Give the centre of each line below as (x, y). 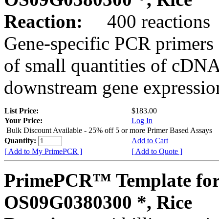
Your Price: (23, 120)
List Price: (22, 110)
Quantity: (21, 140)
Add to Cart (150, 140)
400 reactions (149, 21)
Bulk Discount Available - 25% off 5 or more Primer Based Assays (109, 130)
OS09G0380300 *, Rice (98, 202)
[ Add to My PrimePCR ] (43, 151)
